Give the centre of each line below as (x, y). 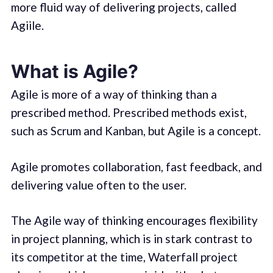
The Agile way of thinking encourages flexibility (134, 221)
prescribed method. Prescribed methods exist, (129, 113)
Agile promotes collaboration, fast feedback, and (136, 166)
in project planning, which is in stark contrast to (131, 239)
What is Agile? (74, 72)
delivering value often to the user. (98, 185)
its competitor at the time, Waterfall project (124, 257)
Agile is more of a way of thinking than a (114, 94)
